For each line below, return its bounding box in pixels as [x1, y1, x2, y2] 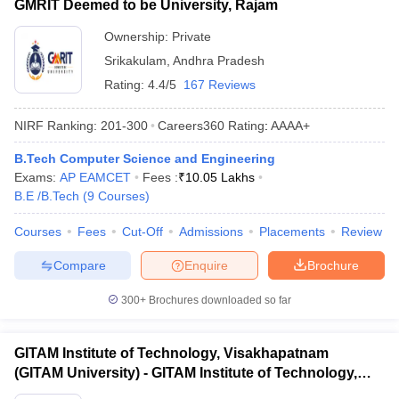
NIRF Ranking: [14, 118, 97, 133]
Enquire [184, 257, 228, 273]
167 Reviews [183, 77, 256, 92]
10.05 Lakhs [185, 170, 255, 184]
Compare [53, 257, 106, 273]
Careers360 [158, 118, 224, 133]
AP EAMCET [60, 170, 131, 184]
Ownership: [104, 29, 172, 44]
